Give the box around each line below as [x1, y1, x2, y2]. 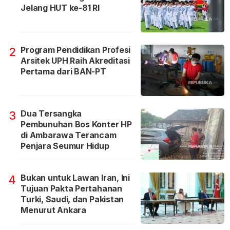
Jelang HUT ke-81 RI [21, 3, 100, 13]
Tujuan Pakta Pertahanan [21, 183, 122, 194]
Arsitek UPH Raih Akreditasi [21, 55, 130, 66]
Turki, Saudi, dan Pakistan [21, 194, 124, 205]
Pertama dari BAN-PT [21, 66, 106, 77]
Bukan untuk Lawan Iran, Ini [21, 172, 130, 183]
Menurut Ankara [21, 205, 86, 216]
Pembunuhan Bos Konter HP [21, 119, 132, 130]
